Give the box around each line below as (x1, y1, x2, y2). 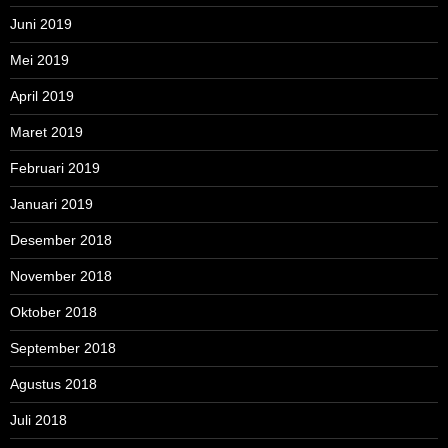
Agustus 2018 (10, 376, 97, 393)
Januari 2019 (10, 196, 93, 213)
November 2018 (10, 268, 112, 285)
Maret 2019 (10, 124, 83, 141)
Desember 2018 (10, 232, 112, 249)
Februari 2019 (10, 160, 100, 177)
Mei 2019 (10, 52, 69, 69)
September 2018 (10, 340, 116, 357)
